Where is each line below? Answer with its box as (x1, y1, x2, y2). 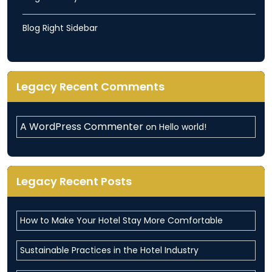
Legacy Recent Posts (16, 174, 132, 189)
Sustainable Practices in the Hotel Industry (20, 244, 199, 257)
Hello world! (159, 121, 206, 134)
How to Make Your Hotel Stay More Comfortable (20, 214, 223, 227)
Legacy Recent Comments (16, 79, 165, 95)
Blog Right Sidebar (22, 22, 98, 35)
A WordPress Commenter (20, 120, 143, 134)
